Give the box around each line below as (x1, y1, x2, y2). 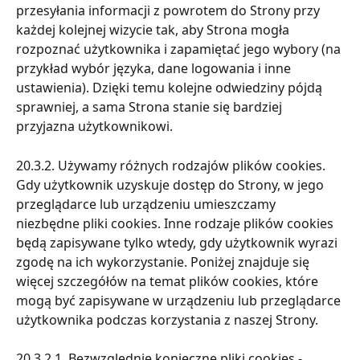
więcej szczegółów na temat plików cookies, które (16, 272, 321, 290)
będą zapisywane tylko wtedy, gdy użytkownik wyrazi (16, 233, 341, 252)
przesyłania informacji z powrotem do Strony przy (16, 2, 323, 20)
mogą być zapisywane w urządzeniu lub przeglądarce (16, 291, 344, 309)
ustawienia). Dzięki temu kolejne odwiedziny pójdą (16, 79, 325, 97)
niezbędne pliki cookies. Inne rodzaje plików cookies (16, 214, 337, 232)
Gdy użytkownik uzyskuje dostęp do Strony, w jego (16, 175, 327, 194)
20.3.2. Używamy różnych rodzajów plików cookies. (16, 156, 329, 174)
